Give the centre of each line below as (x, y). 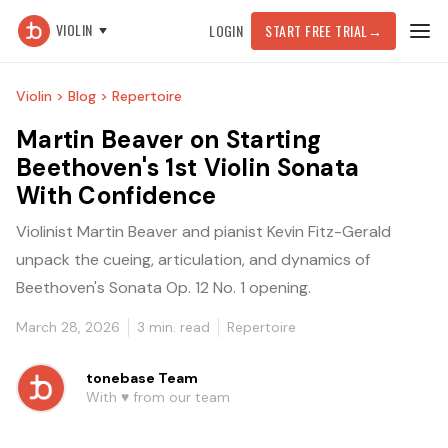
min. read (177, 327)
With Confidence (116, 195)
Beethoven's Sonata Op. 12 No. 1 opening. (163, 287)
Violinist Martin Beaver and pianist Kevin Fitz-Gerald (203, 231)
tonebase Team (142, 378)
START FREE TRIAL (316, 30)
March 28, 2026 (68, 327)
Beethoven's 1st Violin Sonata (188, 167)
